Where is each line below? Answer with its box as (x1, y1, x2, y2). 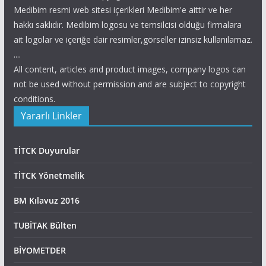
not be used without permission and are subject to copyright (13, 78, 246, 90)
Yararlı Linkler (20, 109, 82, 122)
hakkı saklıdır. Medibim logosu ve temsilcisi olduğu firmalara (13, 19, 242, 30)
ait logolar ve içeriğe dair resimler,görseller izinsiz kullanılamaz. (13, 34, 252, 45)
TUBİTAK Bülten (13, 220, 77, 231)
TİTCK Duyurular (13, 145, 80, 156)
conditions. (13, 93, 55, 104)
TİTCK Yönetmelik (13, 170, 84, 181)
